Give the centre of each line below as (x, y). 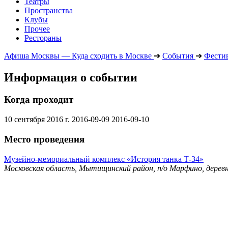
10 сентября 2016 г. (37, 120)
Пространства (49, 10)
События (178, 55)
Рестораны (43, 38)
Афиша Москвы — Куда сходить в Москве (78, 55)
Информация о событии (71, 77)
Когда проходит (39, 100)
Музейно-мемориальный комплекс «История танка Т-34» (104, 159)
